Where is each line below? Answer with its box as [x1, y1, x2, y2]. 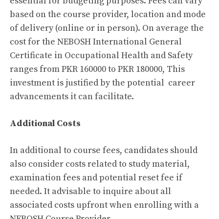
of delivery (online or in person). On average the [10, 22, 204, 34]
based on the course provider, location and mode [10, 9, 206, 20]
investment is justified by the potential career [10, 77, 195, 88]
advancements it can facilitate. [10, 91, 134, 102]
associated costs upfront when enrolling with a [10, 199, 199, 211]
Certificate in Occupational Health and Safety [10, 50, 193, 61]
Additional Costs [10, 118, 81, 129]
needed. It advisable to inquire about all [10, 186, 171, 197]
